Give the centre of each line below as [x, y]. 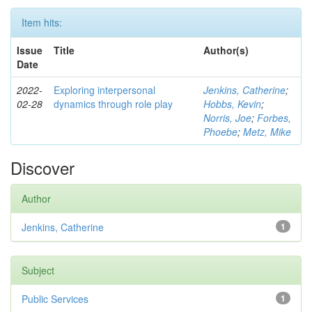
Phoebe [220, 132]
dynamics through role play [113, 104]
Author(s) [226, 50]
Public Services [55, 299]
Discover [42, 167]
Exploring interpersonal [104, 90]
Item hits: [42, 22]
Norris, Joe [227, 118]
